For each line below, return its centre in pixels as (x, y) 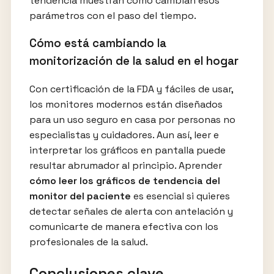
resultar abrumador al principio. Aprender (125, 165)
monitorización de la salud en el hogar (134, 61)
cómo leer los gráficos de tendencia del (124, 180)
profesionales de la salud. (88, 242)
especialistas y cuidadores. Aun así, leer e (124, 135)
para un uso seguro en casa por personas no (132, 119)
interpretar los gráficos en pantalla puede (127, 150)
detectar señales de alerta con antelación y (131, 211)
